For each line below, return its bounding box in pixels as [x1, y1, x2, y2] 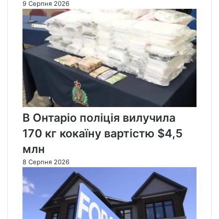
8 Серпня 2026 [22, 157, 69, 166]
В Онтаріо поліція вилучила [22, 110, 175, 125]
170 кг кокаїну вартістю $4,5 [22, 126, 183, 140]
